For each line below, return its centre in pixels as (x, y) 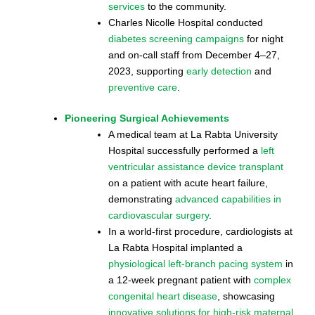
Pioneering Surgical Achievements (147, 118)
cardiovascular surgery (159, 215)
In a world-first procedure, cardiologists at (200, 231)
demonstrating (142, 199)
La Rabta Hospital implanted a (175, 247)
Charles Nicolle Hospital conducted (186, 22)
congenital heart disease (163, 296)
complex (272, 279)
